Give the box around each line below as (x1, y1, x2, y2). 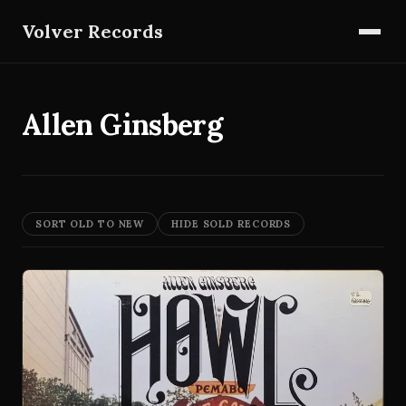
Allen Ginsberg (22, 106, 223, 143)
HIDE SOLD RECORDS (171, 217, 292, 230)
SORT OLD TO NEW (35, 217, 145, 230)
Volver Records (22, 19, 163, 43)
